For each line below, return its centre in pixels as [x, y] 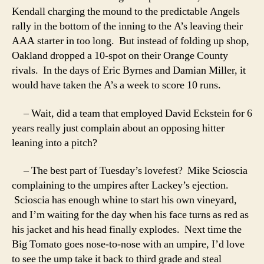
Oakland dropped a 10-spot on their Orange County [120, 56]
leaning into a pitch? [55, 143]
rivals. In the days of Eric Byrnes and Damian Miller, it [129, 70]
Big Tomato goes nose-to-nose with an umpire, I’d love [128, 244]
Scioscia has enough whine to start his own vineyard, [124, 200]
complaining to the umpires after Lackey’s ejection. [120, 185]
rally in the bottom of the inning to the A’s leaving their [127, 26]
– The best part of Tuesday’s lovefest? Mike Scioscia [130, 171]
